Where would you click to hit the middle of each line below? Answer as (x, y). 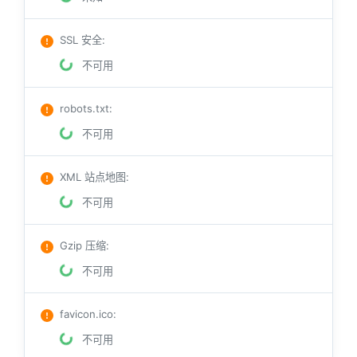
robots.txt (84, 109)
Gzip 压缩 (83, 246)
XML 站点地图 (93, 177)
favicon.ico (86, 314)
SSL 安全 (81, 40)
